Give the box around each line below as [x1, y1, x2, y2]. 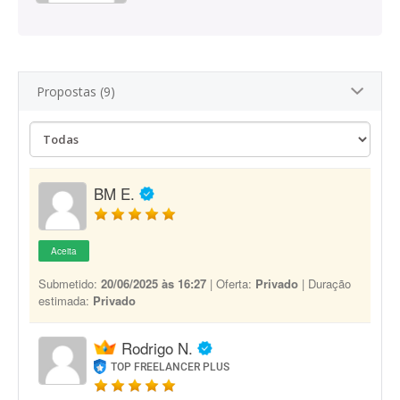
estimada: [38, 292, 93, 309]
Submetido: [38, 275, 101, 292]
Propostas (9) [37, 83, 115, 100]
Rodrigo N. [121, 337, 193, 359]
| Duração [298, 275, 351, 292]
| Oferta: [206, 275, 255, 292]
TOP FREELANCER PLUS [111, 361, 230, 373]
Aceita [51, 245, 77, 257]
